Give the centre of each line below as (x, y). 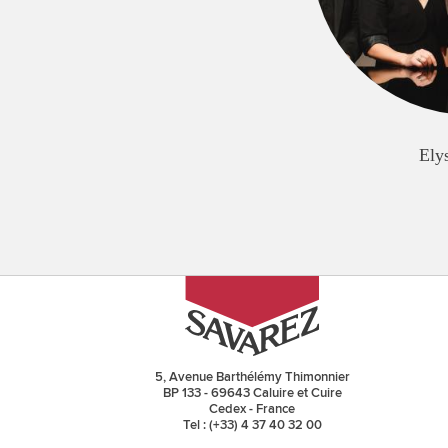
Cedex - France (252, 409)
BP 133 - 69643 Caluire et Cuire (252, 393)
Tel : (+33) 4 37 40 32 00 (252, 425)
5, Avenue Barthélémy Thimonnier (252, 377)
